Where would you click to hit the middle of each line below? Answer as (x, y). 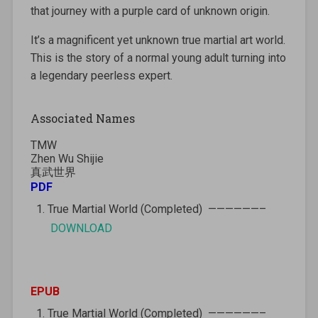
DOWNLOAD (81, 228)
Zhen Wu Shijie (67, 158)
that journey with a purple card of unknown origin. (150, 11)
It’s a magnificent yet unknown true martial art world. (158, 40)
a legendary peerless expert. (101, 75)
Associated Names (82, 118)
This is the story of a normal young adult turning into (158, 57)
